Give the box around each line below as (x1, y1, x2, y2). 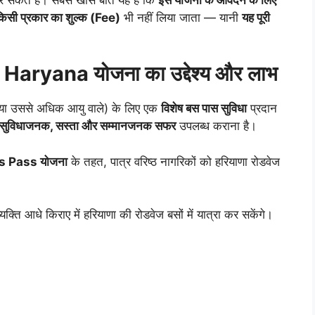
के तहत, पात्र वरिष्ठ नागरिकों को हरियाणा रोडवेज (67, 154, 281, 169)
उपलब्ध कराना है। (176, 119, 257, 134)
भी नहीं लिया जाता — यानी (120, 10, 242, 25)
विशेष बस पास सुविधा (161, 101, 247, 116)
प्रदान (247, 101, 277, 116)
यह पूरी (242, 10, 270, 25)
